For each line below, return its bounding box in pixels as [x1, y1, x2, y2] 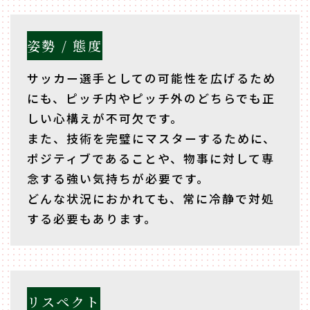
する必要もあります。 [26, 210, 157, 227]
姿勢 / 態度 [26, 36, 102, 55]
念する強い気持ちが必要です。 [26, 170, 210, 187]
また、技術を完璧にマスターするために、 [26, 129, 276, 147]
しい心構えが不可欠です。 [26, 109, 183, 127]
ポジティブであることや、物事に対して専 [26, 149, 275, 167]
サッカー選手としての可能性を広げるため [26, 69, 276, 86]
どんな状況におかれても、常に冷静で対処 [26, 190, 275, 207]
